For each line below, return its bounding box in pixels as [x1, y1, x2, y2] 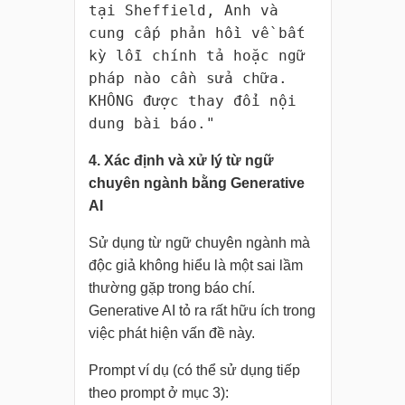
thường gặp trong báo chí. [88, 280, 255, 297]
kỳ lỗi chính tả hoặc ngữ [88, 47, 306, 65]
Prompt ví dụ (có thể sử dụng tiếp [88, 363, 300, 379]
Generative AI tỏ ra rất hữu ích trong [88, 303, 316, 319]
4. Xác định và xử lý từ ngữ [88, 153, 274, 169]
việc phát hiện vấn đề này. [88, 325, 255, 342]
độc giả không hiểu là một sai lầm [88, 258, 303, 274]
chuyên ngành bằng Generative [88, 175, 305, 192]
